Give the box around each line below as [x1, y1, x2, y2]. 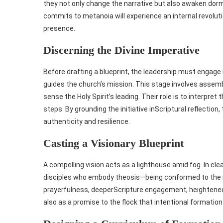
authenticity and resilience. [43, 117, 130, 126]
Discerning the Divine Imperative [43, 44, 200, 57]
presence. [43, 24, 75, 33]
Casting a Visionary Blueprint [43, 137, 184, 150]
